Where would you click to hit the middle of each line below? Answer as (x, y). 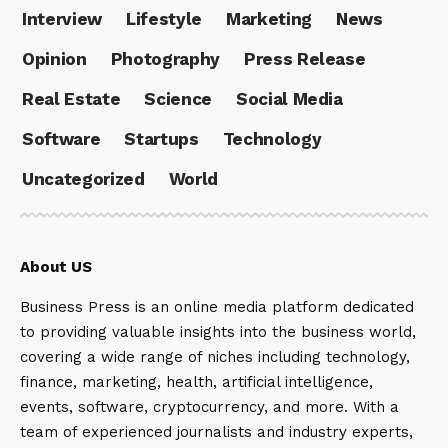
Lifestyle (163, 19)
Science (178, 99)
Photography (165, 59)
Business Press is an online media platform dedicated (217, 306)
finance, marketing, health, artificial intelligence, (196, 381)
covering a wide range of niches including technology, (215, 356)
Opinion (54, 59)
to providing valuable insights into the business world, (218, 331)
